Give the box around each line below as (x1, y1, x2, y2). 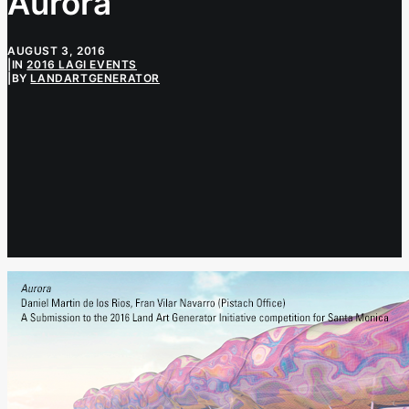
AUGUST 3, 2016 (7, 43, 106, 58)
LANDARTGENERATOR (30, 70, 161, 85)
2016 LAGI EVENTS (26, 57, 138, 71)
